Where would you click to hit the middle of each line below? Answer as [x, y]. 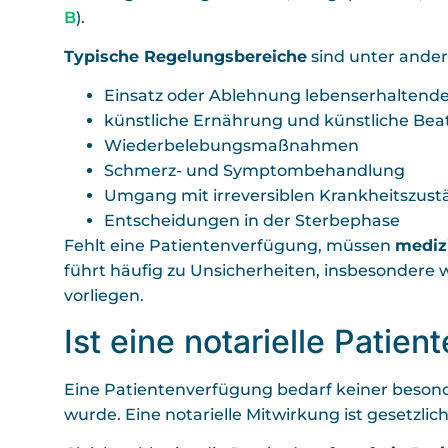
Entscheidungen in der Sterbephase [252, 221]
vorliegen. [104, 296]
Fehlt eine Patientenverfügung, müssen [229, 246]
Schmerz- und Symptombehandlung [254, 171]
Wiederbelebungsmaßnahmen [231, 146]
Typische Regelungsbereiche [185, 56]
